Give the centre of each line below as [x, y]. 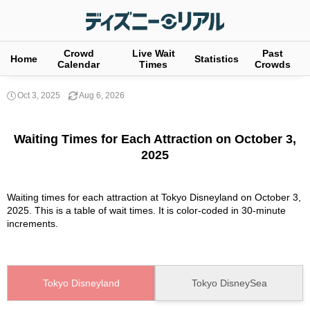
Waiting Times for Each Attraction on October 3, [155, 139]
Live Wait [153, 53]
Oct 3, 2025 [39, 95]
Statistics [216, 59]
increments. [33, 223]
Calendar [79, 64]
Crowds [272, 64]
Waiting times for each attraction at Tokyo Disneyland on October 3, [154, 197]
